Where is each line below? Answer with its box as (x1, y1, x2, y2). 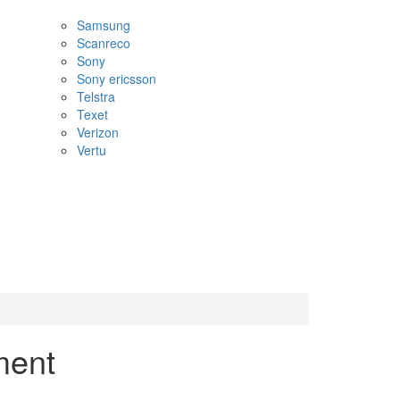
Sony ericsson (77, 70, 156, 87)
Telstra (77, 87, 115, 105)
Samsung (77, 16, 130, 34)
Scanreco (77, 34, 130, 52)
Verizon (77, 123, 119, 141)
